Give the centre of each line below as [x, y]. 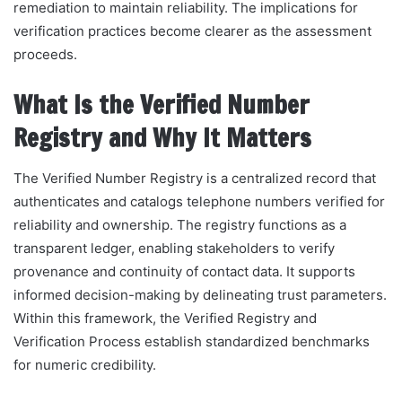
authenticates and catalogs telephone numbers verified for [199, 202]
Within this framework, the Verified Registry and [165, 319]
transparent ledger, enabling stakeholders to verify [174, 249]
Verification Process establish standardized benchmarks [192, 342]
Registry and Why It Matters [162, 138]
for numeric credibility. [85, 365]
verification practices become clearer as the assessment [192, 31]
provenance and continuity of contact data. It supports [184, 272]
